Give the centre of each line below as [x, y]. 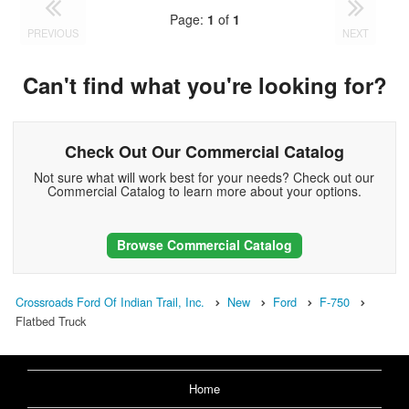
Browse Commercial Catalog [204, 244]
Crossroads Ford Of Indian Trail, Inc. [110, 302]
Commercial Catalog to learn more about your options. [204, 190]
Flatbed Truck [51, 321]
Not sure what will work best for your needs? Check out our [204, 177]
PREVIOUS [53, 33]
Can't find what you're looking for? [204, 85]
